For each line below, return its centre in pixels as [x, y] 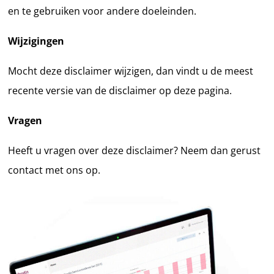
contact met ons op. [54, 170]
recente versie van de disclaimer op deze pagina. [120, 90]
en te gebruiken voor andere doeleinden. [102, 11]
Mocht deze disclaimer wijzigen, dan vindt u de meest [131, 71]
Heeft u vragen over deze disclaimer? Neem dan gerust [135, 150]
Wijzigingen [36, 41]
